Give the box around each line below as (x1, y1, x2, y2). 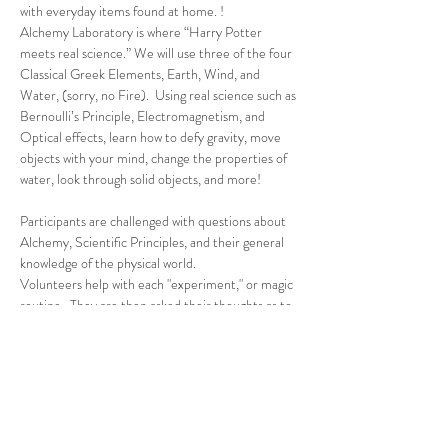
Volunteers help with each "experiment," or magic (20, 274, 296, 294)
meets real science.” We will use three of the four (20, 43, 295, 63)
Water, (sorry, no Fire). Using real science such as (20, 85, 299, 105)
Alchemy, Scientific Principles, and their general (20, 232, 287, 252)
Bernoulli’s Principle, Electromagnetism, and (20, 106, 268, 126)
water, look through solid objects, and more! (20, 169, 261, 189)
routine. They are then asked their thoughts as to (20, 295, 295, 315)
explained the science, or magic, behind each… (20, 337, 274, 357)
